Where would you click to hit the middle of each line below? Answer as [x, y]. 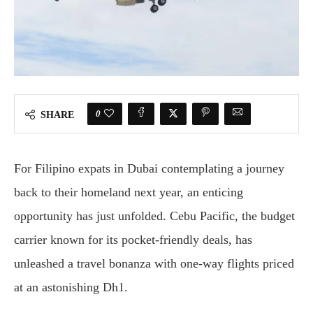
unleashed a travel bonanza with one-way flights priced [154, 263]
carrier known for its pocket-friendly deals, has [133, 239]
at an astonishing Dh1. [71, 287]
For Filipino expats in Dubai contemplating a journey [149, 168]
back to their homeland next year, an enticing [129, 192]
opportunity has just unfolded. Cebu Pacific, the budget [154, 216]
